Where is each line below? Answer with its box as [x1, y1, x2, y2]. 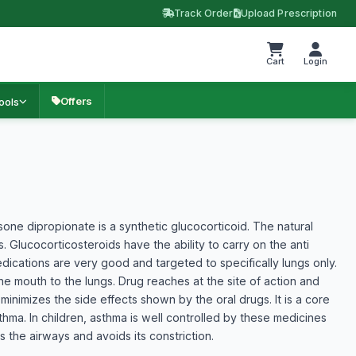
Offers [60, 95, 92, 107]
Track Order [174, 7, 234, 19]
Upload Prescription [240, 7, 337, 19]
